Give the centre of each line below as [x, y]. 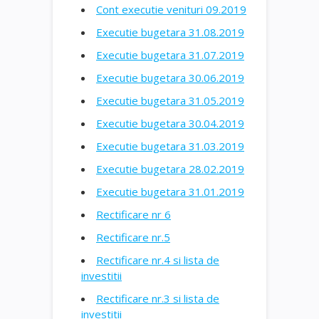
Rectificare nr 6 [134, 214]
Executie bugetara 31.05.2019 [170, 100]
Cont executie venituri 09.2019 [171, 9]
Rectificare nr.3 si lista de [158, 298]
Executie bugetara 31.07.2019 [170, 54]
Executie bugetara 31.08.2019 [170, 32]
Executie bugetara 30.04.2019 [170, 123]
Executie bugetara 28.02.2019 [170, 168]
